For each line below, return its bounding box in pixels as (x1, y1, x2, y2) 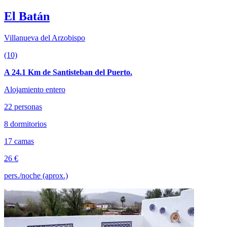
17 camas (4, 137, 34, 146)
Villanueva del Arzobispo (4, 33, 85, 43)
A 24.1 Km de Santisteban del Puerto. (4, 68, 132, 77)
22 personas (4, 102, 42, 111)
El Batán (4, 10, 50, 23)
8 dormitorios (4, 120, 47, 129)
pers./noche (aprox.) (4, 171, 68, 180)
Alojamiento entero (4, 85, 65, 94)
